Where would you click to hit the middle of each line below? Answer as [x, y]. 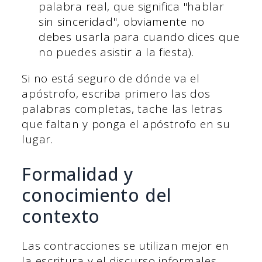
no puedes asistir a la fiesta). [116, 52]
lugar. [39, 139]
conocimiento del [97, 195]
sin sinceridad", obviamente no [121, 22]
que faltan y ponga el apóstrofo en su [126, 124]
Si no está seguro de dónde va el [111, 79]
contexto [61, 216]
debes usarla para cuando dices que [139, 37]
